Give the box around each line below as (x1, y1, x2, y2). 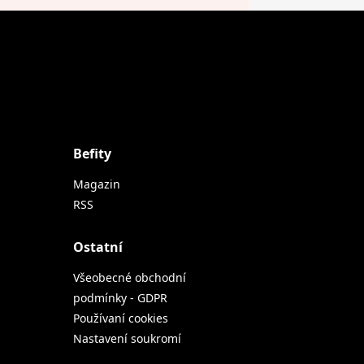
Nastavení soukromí (73, 331, 181, 347)
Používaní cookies (73, 310, 168, 327)
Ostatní (73, 238, 123, 257)
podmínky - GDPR (73, 290, 167, 306)
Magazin (73, 176, 120, 193)
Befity (73, 145, 111, 163)
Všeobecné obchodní (73, 270, 186, 286)
